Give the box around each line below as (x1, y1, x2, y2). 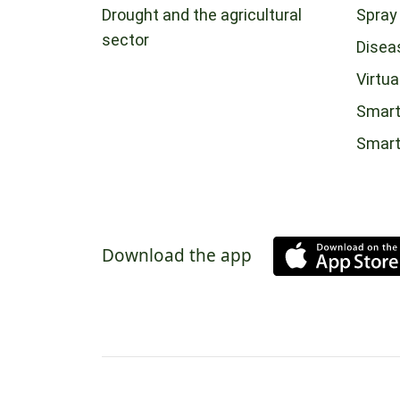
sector (102, 29, 149, 49)
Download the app (102, 244, 252, 268)
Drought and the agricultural (102, 4, 302, 24)
